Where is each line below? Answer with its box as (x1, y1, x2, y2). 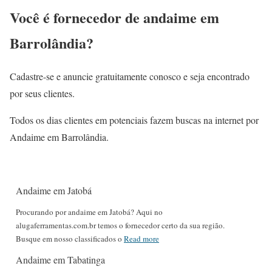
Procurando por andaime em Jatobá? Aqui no (16, 206, 163, 217)
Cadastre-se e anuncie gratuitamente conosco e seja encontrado (10, 69, 250, 83)
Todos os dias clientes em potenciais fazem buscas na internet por (10, 113, 259, 126)
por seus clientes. (10, 86, 75, 100)
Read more (124, 233, 159, 244)
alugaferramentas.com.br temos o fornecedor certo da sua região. (16, 219, 225, 231)
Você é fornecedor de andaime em (10, 6, 219, 28)
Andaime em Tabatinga (16, 253, 105, 266)
